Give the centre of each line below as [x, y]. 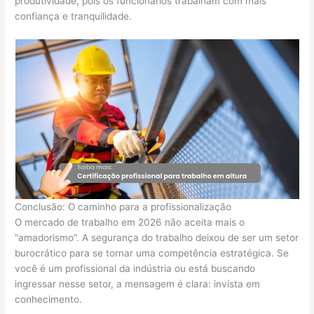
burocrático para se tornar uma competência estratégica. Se [152, 253]
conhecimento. [49, 299]
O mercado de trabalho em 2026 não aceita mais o [130, 222]
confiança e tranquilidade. [74, 16]
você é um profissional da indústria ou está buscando [135, 268]
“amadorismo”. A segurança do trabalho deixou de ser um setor [157, 237]
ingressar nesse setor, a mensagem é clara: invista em [138, 284]
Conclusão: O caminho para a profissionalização [123, 206]
